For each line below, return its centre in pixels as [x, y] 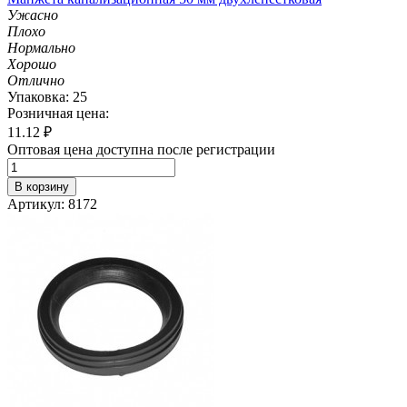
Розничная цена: [58, 113]
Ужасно [33, 15]
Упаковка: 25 [47, 96]
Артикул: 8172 [52, 203]
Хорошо [32, 64]
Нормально [41, 47]
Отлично [36, 80]
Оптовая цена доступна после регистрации [141, 149]
